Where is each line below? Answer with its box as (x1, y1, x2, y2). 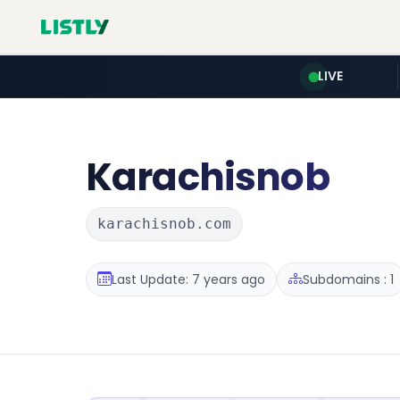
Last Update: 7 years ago (112, 270, 265, 288)
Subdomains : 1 (303, 270, 394, 288)
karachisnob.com (97, 215, 231, 232)
